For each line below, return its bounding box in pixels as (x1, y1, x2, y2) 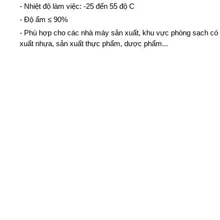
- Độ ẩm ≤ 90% (20, 15, 68, 24)
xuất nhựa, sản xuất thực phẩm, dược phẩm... (20, 39, 168, 48)
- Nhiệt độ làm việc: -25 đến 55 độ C (20, 1, 135, 10)
